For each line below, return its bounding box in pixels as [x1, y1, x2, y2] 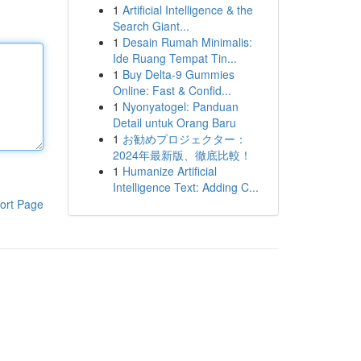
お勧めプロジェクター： [122, 131, 247, 147]
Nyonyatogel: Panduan [122, 98, 239, 114]
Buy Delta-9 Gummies [122, 66, 234, 82]
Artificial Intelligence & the [122, 2, 253, 18]
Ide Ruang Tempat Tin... [112, 50, 237, 66]
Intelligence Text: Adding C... [112, 179, 259, 195]
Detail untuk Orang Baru [112, 114, 236, 131]
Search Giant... [112, 18, 189, 34]
